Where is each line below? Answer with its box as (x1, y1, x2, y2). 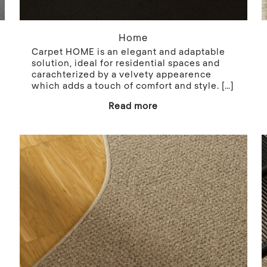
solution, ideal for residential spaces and (31, 57, 220, 68)
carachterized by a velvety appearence (31, 68, 212, 79)
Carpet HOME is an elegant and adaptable (31, 45, 225, 57)
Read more (108, 100, 159, 111)
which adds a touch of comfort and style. (31, 79, 219, 91)
